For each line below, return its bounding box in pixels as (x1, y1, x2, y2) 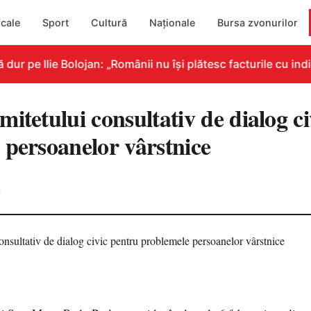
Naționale (149, 16, 196, 28)
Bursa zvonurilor (217, 16, 299, 28)
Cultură (91, 16, 128, 28)
